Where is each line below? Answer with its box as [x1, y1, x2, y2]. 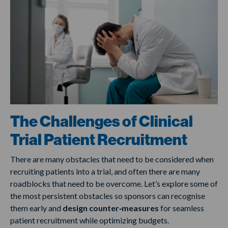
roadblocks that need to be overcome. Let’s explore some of [10, 179, 218, 189]
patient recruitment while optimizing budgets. [10, 215, 170, 225]
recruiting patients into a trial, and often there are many [10, 166, 200, 177]
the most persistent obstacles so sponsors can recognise [10, 191, 205, 201]
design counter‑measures [63, 203, 159, 213]
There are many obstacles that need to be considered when [10, 154, 214, 164]
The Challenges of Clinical [10, 112, 193, 131]
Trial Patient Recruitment [10, 131, 191, 150]
